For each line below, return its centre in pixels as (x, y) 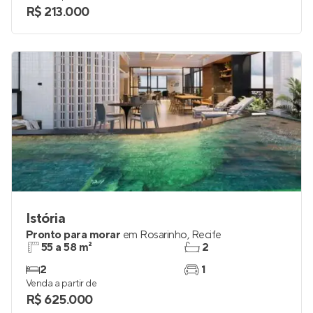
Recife (206, 235)
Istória (46, 219)
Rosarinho (163, 235)
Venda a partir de (61, 284)
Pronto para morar (73, 235)
